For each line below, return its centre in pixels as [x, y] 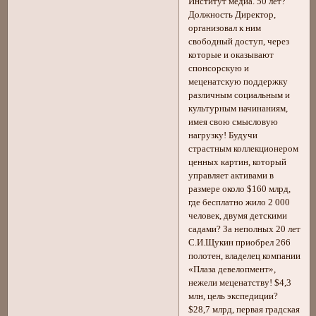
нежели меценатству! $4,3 [240, 282]
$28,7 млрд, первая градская [244, 309]
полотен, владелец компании [245, 256]
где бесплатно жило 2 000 [239, 202]
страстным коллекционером [244, 148]
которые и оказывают [231, 55]
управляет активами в [231, 175]
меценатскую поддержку [238, 81]
